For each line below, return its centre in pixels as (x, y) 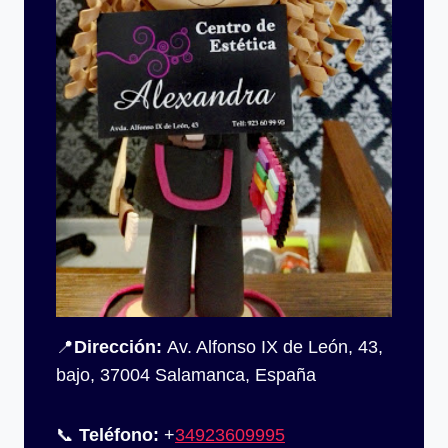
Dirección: (118, 346)
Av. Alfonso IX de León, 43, (272, 346)
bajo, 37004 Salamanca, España (186, 374)
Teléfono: (119, 434)
